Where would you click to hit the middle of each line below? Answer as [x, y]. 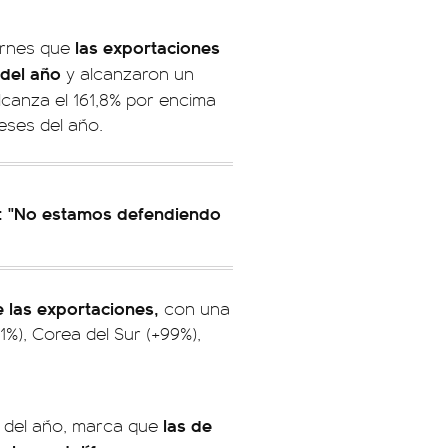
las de [187, 425]
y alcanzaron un [127, 73]
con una [194, 308]
